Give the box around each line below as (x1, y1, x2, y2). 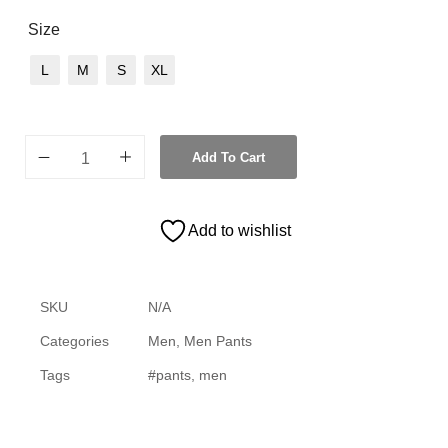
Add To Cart (192, 150, 265, 166)
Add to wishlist (187, 222, 291, 240)
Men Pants (184, 333, 252, 350)
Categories (40, 333, 109, 350)
